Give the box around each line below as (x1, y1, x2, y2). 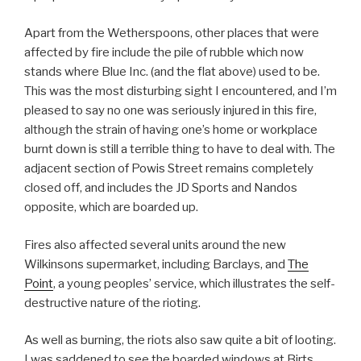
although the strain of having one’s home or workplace (24, 122, 317, 138)
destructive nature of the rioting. (24, 295, 201, 310)
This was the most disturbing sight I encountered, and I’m (24, 84, 337, 99)
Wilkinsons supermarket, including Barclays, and (24, 256, 288, 272)
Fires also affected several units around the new (24, 237, 286, 252)
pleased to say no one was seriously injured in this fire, (24, 103, 317, 118)
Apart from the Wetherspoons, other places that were (24, 26, 319, 41)
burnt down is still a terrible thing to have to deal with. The (24, 142, 335, 157)
